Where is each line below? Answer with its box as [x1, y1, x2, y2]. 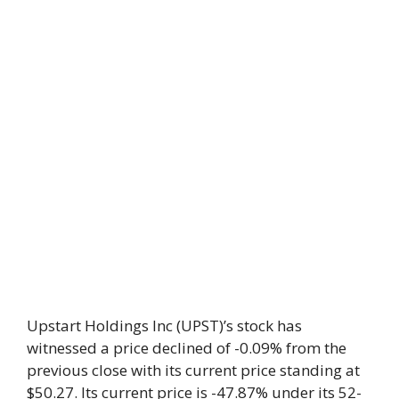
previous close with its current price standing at [27, 359, 360, 380]
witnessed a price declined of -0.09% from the [27, 337, 346, 358]
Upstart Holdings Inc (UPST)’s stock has [27, 314, 302, 336]
